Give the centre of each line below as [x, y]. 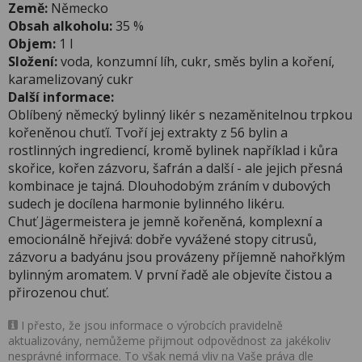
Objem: [32, 44]
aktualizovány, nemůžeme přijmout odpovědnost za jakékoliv [169, 341]
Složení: [33, 61]
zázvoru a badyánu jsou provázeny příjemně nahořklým [177, 257]
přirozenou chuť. [59, 293]
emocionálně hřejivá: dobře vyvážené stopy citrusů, [162, 239]
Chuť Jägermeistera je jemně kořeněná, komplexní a [165, 221]
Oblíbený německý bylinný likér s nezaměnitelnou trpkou [180, 115]
